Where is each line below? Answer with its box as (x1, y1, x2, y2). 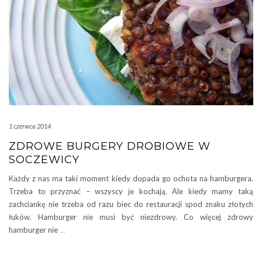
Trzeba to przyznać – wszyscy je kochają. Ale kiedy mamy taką (9, 187, 253, 196)
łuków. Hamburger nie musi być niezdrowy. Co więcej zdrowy (9, 212, 253, 222)
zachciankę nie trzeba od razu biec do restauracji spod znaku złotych (9, 199, 253, 209)
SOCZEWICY (9, 153, 80, 167)
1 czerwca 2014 (9, 122, 51, 130)
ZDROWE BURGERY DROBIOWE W (9, 140, 211, 153)
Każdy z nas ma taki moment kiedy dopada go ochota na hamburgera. (9, 174, 253, 184)
